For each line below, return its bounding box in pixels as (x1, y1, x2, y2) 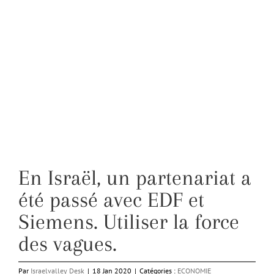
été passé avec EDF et (18, 188, 204, 212)
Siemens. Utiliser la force (18, 210, 239, 234)
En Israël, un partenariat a (18, 166, 251, 190)
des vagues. (18, 232, 117, 256)
